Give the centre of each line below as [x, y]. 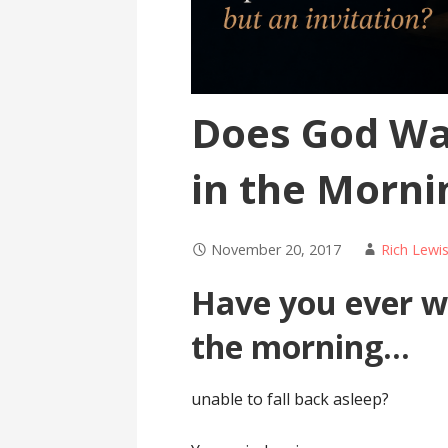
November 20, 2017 [276, 249]
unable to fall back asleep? [290, 399]
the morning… [301, 347]
